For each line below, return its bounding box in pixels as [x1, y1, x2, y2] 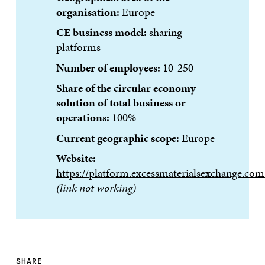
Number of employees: [56, 59, 160, 76]
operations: [56, 109, 109, 126]
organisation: [56, 4, 119, 20]
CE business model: [56, 24, 147, 41]
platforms [56, 39, 101, 56]
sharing [146, 24, 182, 41]
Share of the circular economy [56, 80, 196, 96]
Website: [56, 150, 96, 167]
